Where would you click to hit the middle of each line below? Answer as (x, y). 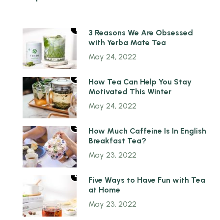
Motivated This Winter (130, 91)
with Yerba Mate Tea (127, 42)
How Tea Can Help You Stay (140, 82)
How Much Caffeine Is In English (147, 131)
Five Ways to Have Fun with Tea (147, 180)
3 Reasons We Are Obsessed (141, 32)
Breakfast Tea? (117, 140)
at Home (104, 190)
